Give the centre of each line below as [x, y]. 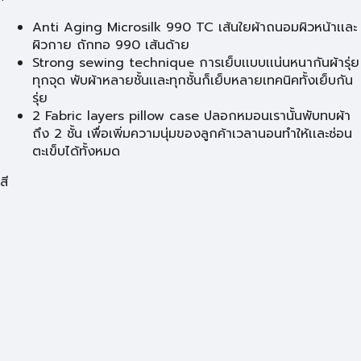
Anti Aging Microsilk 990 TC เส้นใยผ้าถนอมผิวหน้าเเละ [195, 27]
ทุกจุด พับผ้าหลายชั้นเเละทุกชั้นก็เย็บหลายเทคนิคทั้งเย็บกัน [193, 81]
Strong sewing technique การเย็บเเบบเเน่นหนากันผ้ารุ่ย [196, 63]
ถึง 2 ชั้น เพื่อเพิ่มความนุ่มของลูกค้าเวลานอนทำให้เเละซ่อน [192, 134]
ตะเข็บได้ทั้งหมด [76, 151]
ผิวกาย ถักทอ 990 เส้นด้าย [111, 45]
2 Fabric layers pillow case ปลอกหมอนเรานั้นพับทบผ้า [191, 116]
